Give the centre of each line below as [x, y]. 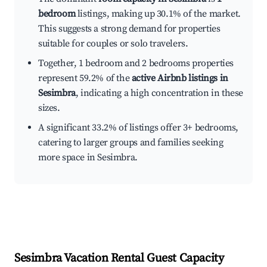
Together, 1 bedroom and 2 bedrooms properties [136, 63]
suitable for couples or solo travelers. [113, 44]
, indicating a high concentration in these [159, 93]
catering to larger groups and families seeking [131, 143]
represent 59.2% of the [85, 78]
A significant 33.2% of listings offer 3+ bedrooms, [139, 128]
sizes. [49, 108]
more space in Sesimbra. [88, 158]
